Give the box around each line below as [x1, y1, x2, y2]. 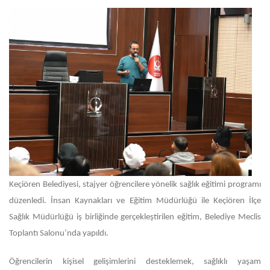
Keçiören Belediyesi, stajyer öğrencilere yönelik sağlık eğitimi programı [9, 180, 261, 189]
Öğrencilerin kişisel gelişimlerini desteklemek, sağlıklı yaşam [9, 257, 261, 266]
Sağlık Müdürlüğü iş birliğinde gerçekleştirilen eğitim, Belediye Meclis [9, 213, 261, 222]
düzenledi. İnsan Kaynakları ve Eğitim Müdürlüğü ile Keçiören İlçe [9, 196, 261, 206]
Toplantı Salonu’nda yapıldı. [9, 229, 108, 238]
